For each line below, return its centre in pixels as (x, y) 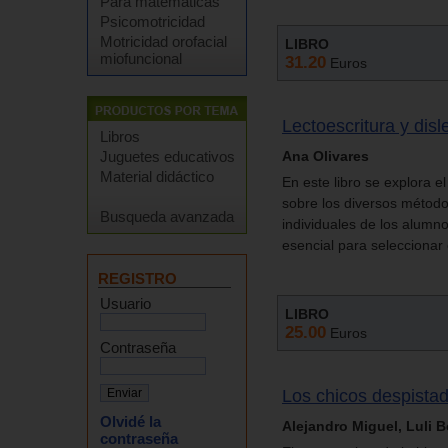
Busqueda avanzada (167, 216)
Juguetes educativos (167, 156)
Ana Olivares (325, 155)
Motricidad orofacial (163, 41)
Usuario (125, 303)
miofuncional (141, 58)
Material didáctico (157, 176)
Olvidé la (130, 421)
